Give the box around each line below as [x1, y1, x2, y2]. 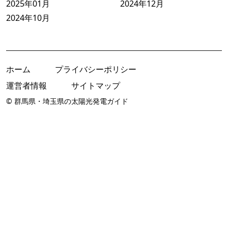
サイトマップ [71, 79, 120, 91]
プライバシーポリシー [55, 63, 136, 75]
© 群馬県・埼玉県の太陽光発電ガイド [6, 96, 128, 106]
